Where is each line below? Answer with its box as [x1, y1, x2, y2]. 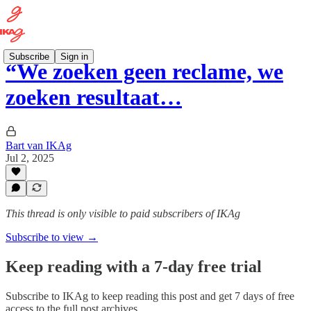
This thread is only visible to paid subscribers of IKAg [6, 208, 240, 219]
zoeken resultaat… [6, 85, 182, 110]
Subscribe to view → [6, 231, 98, 243]
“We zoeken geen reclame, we [6, 59, 283, 85]
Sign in [60, 51, 88, 62]
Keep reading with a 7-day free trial [6, 257, 262, 276]
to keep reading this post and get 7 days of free [88, 289, 294, 302]
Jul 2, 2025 [6, 151, 54, 164]
